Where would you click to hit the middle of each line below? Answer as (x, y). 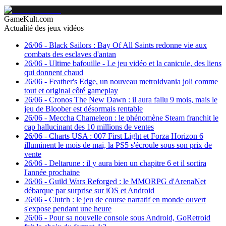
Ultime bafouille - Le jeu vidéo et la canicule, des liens (135, 63)
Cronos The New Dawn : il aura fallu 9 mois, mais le (133, 100)
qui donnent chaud (54, 72)
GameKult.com (29, 19)
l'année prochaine (52, 172)
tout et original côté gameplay (71, 91)
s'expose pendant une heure (68, 209)
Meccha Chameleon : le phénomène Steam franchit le (134, 118)
